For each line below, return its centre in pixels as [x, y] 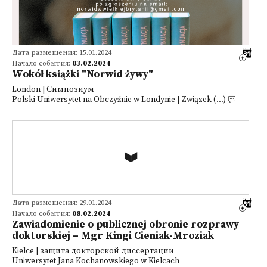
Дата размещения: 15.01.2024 [62, 53]
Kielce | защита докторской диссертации [93, 251]
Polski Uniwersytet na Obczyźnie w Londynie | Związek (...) [119, 100]
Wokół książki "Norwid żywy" [83, 74]
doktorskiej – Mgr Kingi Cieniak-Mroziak [113, 236]
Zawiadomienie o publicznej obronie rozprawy [125, 225]
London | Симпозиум [53, 90]
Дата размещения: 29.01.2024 [62, 203]
